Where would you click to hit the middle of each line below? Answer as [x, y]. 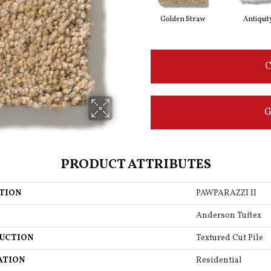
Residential [219, 261]
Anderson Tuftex [229, 216]
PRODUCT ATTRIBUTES [135, 165]
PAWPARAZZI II [226, 194]
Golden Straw [182, 20]
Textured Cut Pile [230, 238]
